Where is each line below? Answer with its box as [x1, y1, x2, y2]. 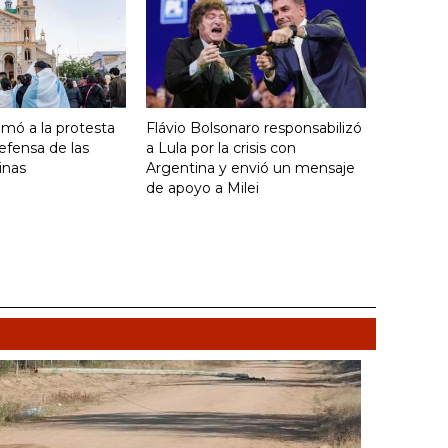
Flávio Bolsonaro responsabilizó [146, 118, 362, 137]
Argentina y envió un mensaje [146, 158, 355, 177]
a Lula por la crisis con [146, 138, 296, 157]
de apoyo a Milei [146, 178, 259, 197]
